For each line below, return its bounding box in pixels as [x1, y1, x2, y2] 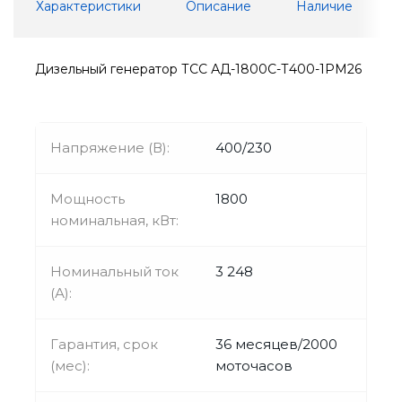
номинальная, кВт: [50, 211, 179, 229]
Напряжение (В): [50, 138, 170, 156]
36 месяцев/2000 [215, 335, 337, 353]
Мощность [50, 189, 125, 207]
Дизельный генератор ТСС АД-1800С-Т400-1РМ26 [35, 60, 362, 77]
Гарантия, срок [50, 335, 158, 353]
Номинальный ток [50, 262, 179, 280]
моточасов [215, 356, 293, 374]
